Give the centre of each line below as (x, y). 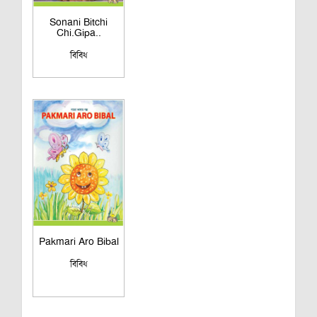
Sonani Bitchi (79, 22)
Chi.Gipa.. (79, 32)
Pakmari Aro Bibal (79, 241)
